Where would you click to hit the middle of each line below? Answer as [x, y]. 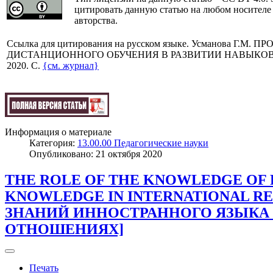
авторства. [96, 20]
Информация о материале [58, 132]
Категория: [53, 143]
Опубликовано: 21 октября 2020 [96, 154]
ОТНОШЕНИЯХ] [64, 229]
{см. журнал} [71, 65]
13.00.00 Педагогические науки [143, 143]
